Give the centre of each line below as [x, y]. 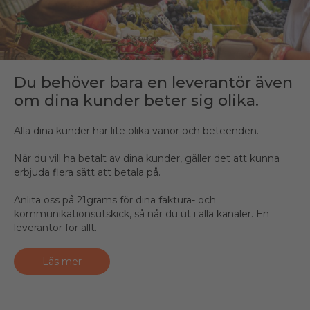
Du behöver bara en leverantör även [153, 82]
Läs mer [62, 261]
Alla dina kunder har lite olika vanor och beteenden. [136, 130]
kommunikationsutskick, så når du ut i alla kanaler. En [142, 213]
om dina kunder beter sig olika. [136, 100]
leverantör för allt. [55, 227]
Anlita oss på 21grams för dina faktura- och [115, 200]
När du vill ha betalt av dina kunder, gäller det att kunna [147, 158]
